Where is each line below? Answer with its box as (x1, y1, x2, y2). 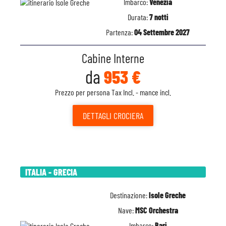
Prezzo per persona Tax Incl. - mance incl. (55, 87, 171, 97)
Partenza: (106, 27, 134, 37)
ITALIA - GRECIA (25, 166, 77, 178)
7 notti (149, 12, 168, 22)
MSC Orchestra (135, 205, 178, 215)
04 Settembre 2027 (134, 27, 190, 37)
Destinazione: (110, 190, 149, 200)
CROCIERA (111, 110, 143, 121)
